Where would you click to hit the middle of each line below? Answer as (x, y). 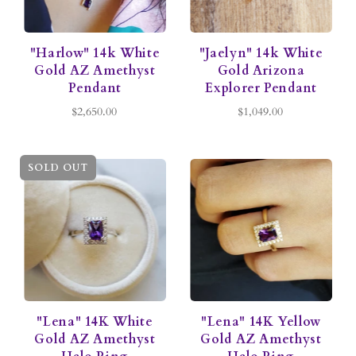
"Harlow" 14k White (95, 54)
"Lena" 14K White (95, 322)
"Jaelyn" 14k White (261, 54)
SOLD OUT (58, 168)
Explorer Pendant (261, 89)
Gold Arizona (261, 71)
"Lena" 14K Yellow (261, 322)
